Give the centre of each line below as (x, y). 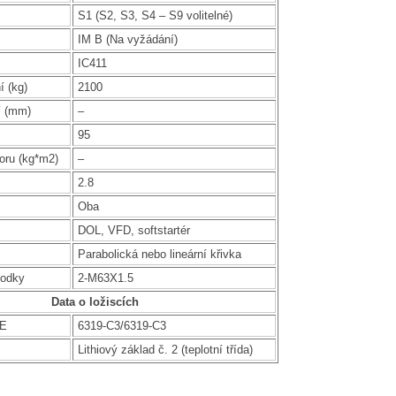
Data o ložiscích (95, 301)
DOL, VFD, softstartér (133, 230)
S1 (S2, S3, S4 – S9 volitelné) (155, 15)
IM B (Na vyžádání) (127, 39)
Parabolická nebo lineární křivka (159, 254)
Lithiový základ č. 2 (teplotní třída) (165, 349)
